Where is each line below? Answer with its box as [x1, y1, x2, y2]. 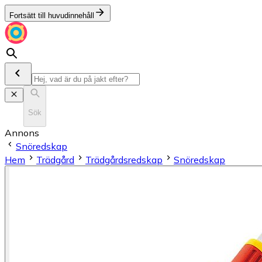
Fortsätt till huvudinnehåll [9, 11, 94, 20]
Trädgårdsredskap [85, 153, 163, 166]
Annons [5, 126, 39, 139]
